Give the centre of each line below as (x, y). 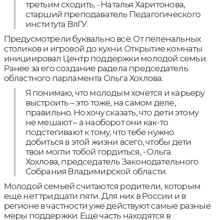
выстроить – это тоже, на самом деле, (100, 102)
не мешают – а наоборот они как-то (97, 122)
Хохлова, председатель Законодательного (112, 161)
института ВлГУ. (57, 24)
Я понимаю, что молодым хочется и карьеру (115, 93)
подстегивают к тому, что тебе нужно (100, 132)
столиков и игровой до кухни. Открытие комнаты (103, 48)
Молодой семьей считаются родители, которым (102, 186)
